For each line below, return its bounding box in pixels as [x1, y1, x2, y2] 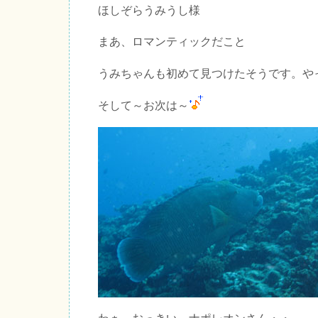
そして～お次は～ [98, 99, 189, 111]
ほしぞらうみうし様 [98, 4, 200, 16]
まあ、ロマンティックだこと [98, 35, 246, 48]
